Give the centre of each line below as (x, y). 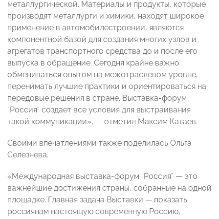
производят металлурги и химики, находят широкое (106, 16)
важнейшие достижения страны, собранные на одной (109, 188)
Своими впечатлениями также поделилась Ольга (99, 143)
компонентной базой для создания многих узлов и (102, 40)
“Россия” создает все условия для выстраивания (99, 110)
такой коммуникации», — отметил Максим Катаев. (102, 122)
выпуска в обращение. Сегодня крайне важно (93, 63)
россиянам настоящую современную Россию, (94, 212)
